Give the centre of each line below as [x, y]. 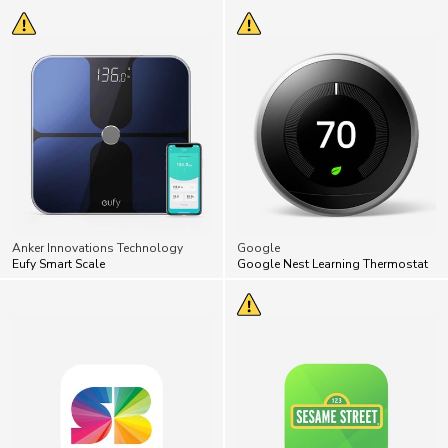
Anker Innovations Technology [97, 204]
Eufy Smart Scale [58, 220]
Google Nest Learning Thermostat [332, 220]
